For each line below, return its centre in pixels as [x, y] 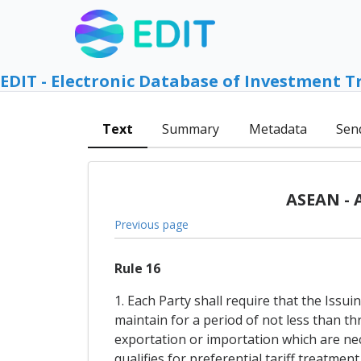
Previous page [151, 224]
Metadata [278, 129]
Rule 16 [137, 269]
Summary [191, 129]
